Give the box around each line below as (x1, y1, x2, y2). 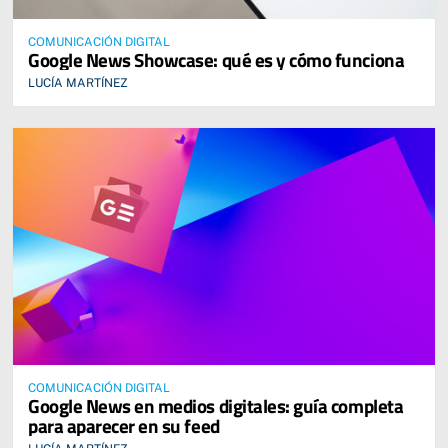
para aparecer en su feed (28, 411, 220, 441)
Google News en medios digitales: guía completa (28, 391, 404, 421)
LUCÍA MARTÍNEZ (28, 76, 128, 91)
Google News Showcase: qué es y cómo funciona (28, 45, 405, 75)
